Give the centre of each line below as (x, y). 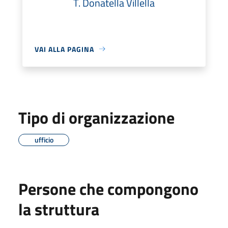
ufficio (44, 139)
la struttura (59, 209)
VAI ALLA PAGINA (64, 49)
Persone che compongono (108, 189)
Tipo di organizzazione (96, 117)
